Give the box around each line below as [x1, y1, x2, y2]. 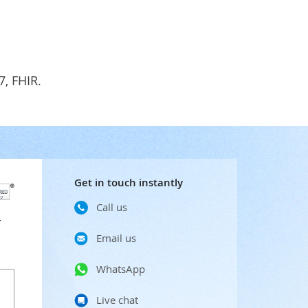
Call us [96, 200, 127, 214]
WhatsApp [96, 262, 145, 276]
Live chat [96, 293, 138, 307]
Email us [96, 231, 136, 245]
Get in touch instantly [74, 175, 183, 190]
